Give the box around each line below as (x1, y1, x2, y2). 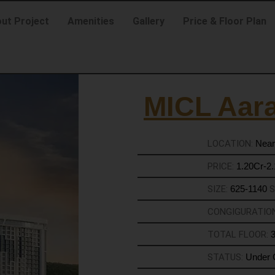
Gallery (132, 15, 165, 27)
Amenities (67, 15, 114, 27)
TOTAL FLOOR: (207, 229, 271, 240)
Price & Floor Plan (182, 15, 266, 27)
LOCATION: (207, 138, 255, 149)
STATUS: (207, 252, 246, 263)
